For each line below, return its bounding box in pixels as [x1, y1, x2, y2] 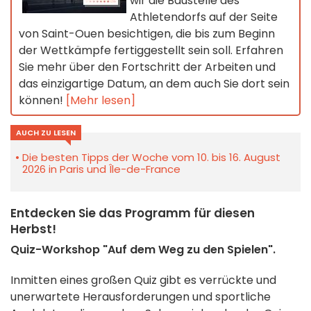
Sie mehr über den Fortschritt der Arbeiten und [19, 59, 276, 76]
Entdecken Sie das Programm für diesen [10, 205, 255, 222]
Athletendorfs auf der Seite [130, 9, 278, 26]
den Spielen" [203, 242, 273, 258]
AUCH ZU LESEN [16, 127, 76, 139]
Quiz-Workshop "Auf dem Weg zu [10, 242, 203, 258]
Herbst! [10, 221, 56, 238]
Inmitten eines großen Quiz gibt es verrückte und [10, 272, 276, 289]
